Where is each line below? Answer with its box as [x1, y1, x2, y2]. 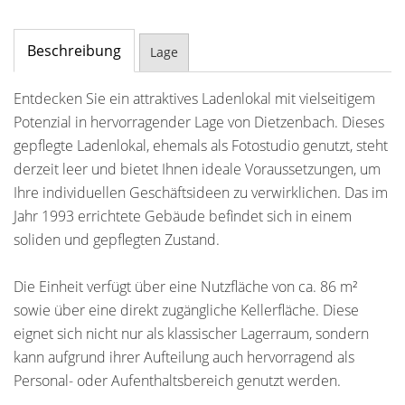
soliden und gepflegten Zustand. [14, 230, 220, 250]
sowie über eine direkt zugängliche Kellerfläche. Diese [14, 300, 359, 320]
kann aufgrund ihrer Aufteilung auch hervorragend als [14, 347, 354, 367]
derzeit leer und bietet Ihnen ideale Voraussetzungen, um [14, 159, 381, 179]
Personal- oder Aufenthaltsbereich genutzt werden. [14, 371, 341, 391]
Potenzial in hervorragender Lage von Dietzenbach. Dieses [14, 112, 384, 132]
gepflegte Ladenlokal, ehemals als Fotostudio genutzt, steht [14, 136, 388, 155]
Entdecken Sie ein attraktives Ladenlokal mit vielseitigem [14, 89, 375, 108]
